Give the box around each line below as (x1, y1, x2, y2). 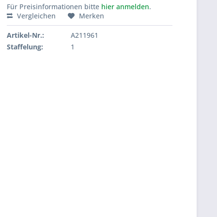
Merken (79, 11, 104, 20)
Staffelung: (7, 42, 43, 51)
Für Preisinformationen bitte (7, 2, 101, 11)
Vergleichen (15, 11, 56, 20)
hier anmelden (101, 2, 149, 11)
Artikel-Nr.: (7, 31, 44, 40)
